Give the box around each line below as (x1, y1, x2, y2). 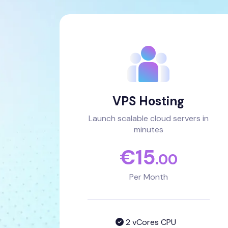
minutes (133, 124, 163, 135)
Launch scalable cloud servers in (88, 113, 209, 124)
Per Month (129, 172, 168, 182)
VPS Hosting (112, 93, 185, 109)
